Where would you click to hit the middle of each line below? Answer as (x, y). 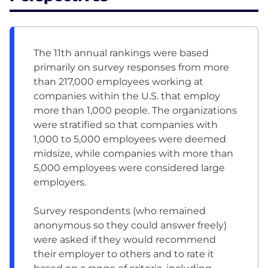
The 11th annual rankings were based (121, 53)
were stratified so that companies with (126, 124)
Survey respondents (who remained (120, 211)
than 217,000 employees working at (118, 81)
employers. (60, 182)
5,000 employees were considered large (129, 167)
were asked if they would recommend (125, 239)
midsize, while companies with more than (133, 153)
